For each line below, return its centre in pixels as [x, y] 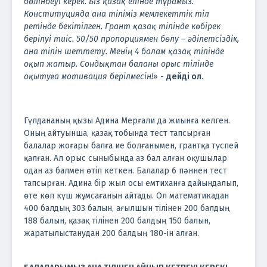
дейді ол [184, 76]
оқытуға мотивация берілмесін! [89, 76]
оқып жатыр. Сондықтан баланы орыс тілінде [119, 64]
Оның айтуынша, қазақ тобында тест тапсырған [117, 133]
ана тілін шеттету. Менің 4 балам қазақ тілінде [124, 51]
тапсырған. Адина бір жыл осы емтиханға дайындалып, [131, 183]
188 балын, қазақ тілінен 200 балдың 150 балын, [117, 221]
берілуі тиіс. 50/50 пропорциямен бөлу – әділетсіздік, [131, 39]
